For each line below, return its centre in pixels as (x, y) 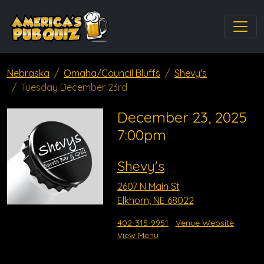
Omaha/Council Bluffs (112, 73)
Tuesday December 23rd (74, 87)
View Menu (138, 235)
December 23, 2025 (182, 117)
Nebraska (28, 73)
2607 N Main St (148, 186)
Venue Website (204, 223)
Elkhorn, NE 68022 (155, 200)
